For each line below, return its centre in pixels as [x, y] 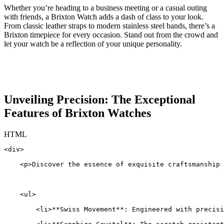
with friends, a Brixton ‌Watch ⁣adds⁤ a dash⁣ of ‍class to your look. [104, 16]
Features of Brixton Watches [77, 113]
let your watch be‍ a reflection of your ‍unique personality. [93, 43]
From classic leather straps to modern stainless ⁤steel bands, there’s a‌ [109, 25]
